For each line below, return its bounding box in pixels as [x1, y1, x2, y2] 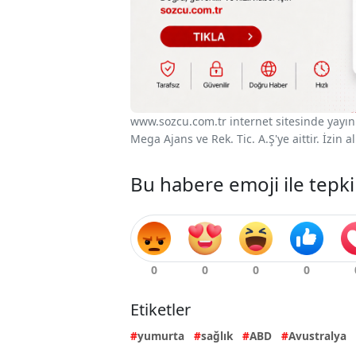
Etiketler [130, 299, 191, 321]
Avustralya [288, 328, 346, 344]
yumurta [137, 328, 184, 344]
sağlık [201, 328, 233, 344]
